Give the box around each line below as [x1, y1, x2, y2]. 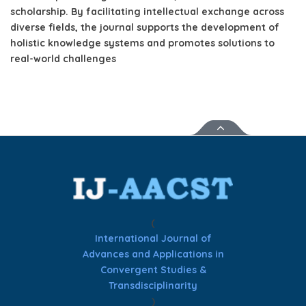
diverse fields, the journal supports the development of [10, 20, 279, 33]
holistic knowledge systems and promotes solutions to [10, 36, 275, 49]
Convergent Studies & [100, 264, 206, 277]
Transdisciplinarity [109, 279, 197, 292]
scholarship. [10, 5, 68, 18]
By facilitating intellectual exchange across [68, 5, 284, 18]
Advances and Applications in [82, 248, 224, 261]
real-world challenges [10, 52, 116, 65]
